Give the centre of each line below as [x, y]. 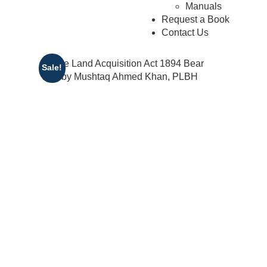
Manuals [203, 7]
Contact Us [185, 33]
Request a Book [195, 20]
